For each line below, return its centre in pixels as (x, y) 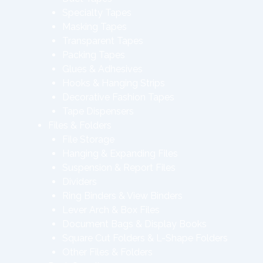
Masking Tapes (95, 27)
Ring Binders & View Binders (122, 196)
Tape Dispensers (98, 111)
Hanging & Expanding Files (120, 154)
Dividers (80, 182)
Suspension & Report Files (119, 168)
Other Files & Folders (107, 252)
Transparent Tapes (103, 41)
